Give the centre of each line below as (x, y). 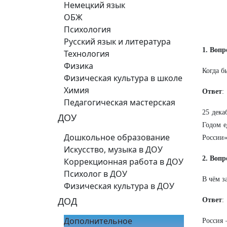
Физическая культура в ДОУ (119, 186)
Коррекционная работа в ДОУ (124, 162)
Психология (87, 29)
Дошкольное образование (117, 137)
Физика (79, 66)
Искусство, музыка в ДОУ (113, 149)
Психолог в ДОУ (96, 174)
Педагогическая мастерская (120, 102)
